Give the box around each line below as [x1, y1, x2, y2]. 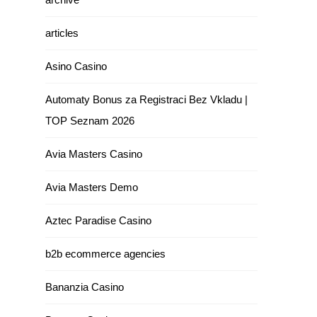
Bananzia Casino [45, 281, 124, 293]
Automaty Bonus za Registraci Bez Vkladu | [45, 93, 248, 105]
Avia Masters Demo [45, 181, 138, 193]
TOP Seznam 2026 [45, 115, 134, 127]
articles [45, 27, 79, 39]
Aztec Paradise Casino [45, 214, 151, 226]
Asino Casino [45, 60, 107, 72]
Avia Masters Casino [45, 148, 142, 160]
